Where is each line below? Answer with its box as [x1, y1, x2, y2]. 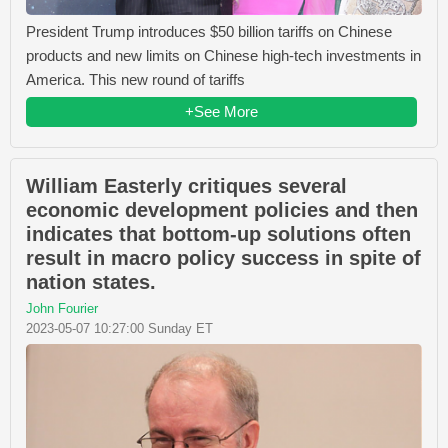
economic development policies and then [26, 199, 418, 222]
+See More [185, 103, 258, 121]
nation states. [26, 271, 156, 294]
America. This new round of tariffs [26, 71, 245, 89]
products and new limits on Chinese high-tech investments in [26, 47, 421, 65]
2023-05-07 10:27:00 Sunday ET [26, 321, 213, 337]
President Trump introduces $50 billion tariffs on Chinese [26, 23, 392, 41]
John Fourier [26, 301, 98, 317]
